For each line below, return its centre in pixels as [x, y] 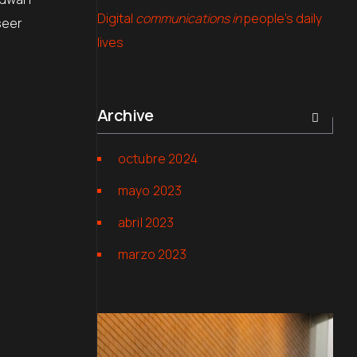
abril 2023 [146, 222]
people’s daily [282, 18]
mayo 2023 [150, 190]
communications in [188, 18]
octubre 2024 [158, 159]
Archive [126, 115]
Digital [116, 18]
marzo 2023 [153, 254]
